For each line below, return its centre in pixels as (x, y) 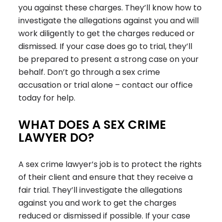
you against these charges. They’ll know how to (110, 8)
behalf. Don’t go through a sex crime (89, 72)
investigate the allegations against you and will (109, 21)
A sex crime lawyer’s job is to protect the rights (110, 165)
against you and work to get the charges (98, 203)
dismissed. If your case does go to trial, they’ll (106, 47)
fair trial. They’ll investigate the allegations (101, 190)
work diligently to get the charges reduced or (107, 34)
